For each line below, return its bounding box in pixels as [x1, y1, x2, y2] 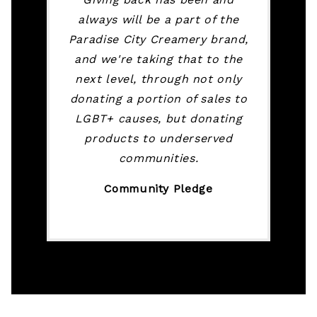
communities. [118, 151, 199, 165]
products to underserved [84, 131, 233, 145]
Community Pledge [104, 182, 213, 196]
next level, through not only [75, 71, 242, 86]
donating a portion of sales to [69, 91, 248, 105]
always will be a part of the [78, 12, 239, 26]
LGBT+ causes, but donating [74, 111, 243, 125]
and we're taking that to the [74, 52, 243, 66]
